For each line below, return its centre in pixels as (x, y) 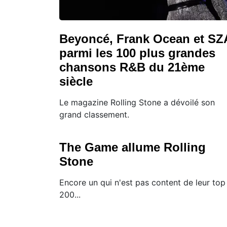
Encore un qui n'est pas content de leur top (142, 182)
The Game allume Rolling (133, 147)
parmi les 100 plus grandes (137, 53)
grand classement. (94, 114)
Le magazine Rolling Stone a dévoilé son (137, 102)
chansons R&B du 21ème (132, 67)
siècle (76, 81)
